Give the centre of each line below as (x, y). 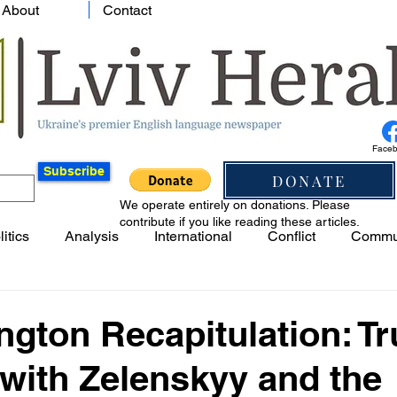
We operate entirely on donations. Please (235, 205)
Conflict (292, 236)
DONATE (309, 180)
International (193, 236)
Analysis (92, 236)
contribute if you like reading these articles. (240, 222)
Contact (127, 10)
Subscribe (74, 171)
